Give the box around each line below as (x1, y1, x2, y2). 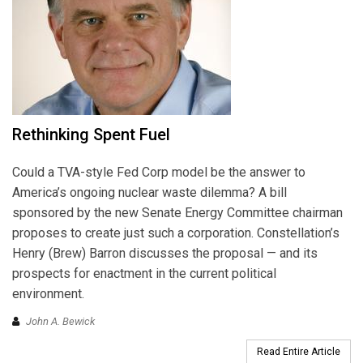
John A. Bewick (26, 314, 95, 327)
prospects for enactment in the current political (12, 266, 276, 282)
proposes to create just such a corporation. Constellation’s (12, 225, 340, 241)
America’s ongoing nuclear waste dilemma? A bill (12, 185, 287, 201)
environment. (12, 286, 84, 302)
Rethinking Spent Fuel (12, 125, 170, 145)
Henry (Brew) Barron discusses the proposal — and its (12, 246, 318, 262)
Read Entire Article (257, 345, 340, 357)
